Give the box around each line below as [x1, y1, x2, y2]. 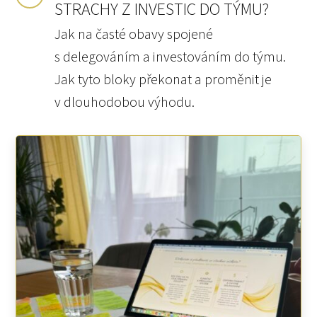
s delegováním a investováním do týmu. [54, 47, 287, 67]
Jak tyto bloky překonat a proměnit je [54, 69, 272, 90]
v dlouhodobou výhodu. [54, 92, 195, 113]
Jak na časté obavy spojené [54, 24, 214, 45]
